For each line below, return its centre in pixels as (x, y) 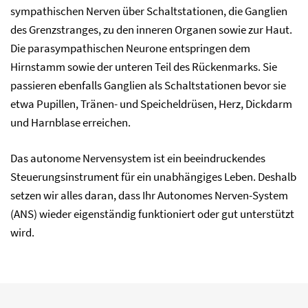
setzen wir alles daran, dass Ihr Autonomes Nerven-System (149, 195)
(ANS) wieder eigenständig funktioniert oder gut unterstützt (152, 214)
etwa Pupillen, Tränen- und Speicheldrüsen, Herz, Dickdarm (151, 104)
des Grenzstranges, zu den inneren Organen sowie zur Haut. (151, 30)
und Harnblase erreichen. (70, 122)
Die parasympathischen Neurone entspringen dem (130, 48)
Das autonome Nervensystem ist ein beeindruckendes (138, 158)
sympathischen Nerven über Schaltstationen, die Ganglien (149, 11)
